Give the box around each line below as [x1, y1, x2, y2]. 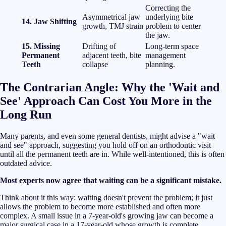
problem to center [145, 21, 201, 30]
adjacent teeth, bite [82, 50, 141, 60]
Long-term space [145, 41, 199, 50]
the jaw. [145, 30, 170, 39]
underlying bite [145, 12, 193, 21]
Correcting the [145, 3, 191, 12]
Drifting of [82, 41, 116, 50]
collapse [82, 60, 108, 69]
